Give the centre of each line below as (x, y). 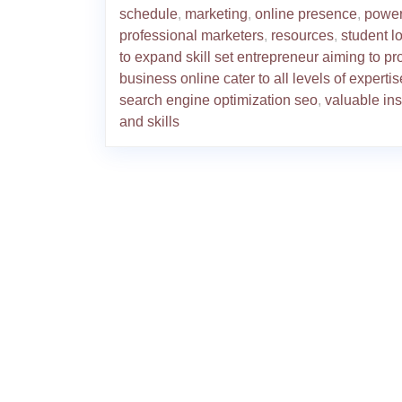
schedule (149, 14)
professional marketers (192, 35)
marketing (216, 14)
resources (302, 35)
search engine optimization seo (218, 100)
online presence (306, 14)
